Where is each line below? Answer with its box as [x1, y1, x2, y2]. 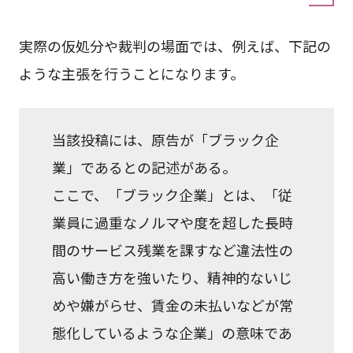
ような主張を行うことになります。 [18, 62, 244, 84]
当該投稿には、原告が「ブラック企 [52, 128, 280, 150]
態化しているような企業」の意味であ [52, 321, 293, 343]
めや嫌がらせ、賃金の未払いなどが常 [52, 294, 294, 315]
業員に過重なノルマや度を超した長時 [52, 211, 294, 232]
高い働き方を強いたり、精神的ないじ [52, 266, 293, 288]
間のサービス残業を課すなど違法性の [52, 239, 294, 260]
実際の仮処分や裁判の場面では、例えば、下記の [18, 35, 331, 56]
